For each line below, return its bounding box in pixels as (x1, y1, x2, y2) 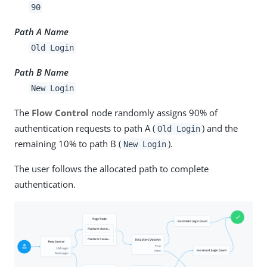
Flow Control (32, 106, 89, 119)
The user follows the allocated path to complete (14, 162, 209, 175)
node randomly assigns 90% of (89, 106, 218, 119)
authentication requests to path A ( (14, 122, 155, 134)
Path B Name (14, 66, 69, 78)
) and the (202, 122, 238, 134)
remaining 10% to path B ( (14, 137, 121, 150)
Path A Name (14, 25, 69, 38)
